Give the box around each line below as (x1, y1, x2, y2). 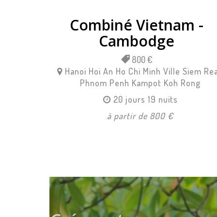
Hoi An (89, 65, 114, 77)
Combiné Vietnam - (70, 15, 204, 35)
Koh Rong (164, 77, 201, 88)
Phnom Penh (80, 77, 130, 88)
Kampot (132, 77, 162, 88)
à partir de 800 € (107, 110, 174, 121)
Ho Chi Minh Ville (116, 65, 181, 77)
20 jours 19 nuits (113, 93, 178, 105)
